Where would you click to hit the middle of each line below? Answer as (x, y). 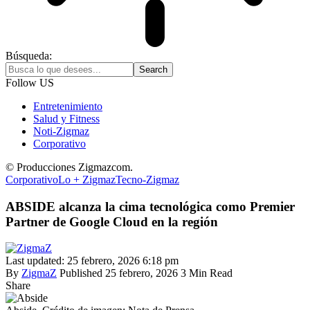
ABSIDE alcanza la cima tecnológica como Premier (150, 206)
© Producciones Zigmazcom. (69, 167)
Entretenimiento (68, 106)
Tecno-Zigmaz (147, 180)
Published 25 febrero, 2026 (119, 273)
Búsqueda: (29, 56)
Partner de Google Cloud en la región (112, 221)
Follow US (30, 83)
